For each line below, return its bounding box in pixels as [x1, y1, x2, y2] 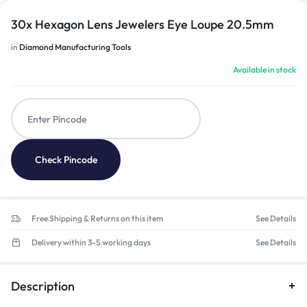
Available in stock [233, 64, 296, 75]
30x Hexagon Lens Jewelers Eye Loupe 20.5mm [11, 16, 274, 32]
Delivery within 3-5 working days [32, 237, 151, 248]
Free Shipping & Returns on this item [32, 213, 163, 224]
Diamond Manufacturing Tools [19, 42, 131, 52]
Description [11, 278, 75, 294]
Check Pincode [34, 153, 97, 166]
